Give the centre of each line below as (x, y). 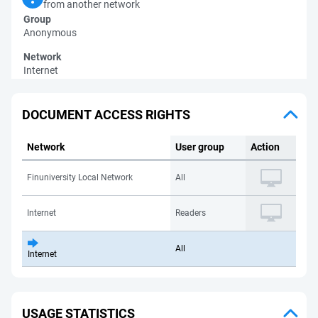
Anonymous (50, 33)
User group (200, 147)
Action (265, 147)
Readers (191, 213)
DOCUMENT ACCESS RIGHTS (106, 114)
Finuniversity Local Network (80, 177)
